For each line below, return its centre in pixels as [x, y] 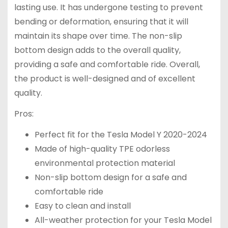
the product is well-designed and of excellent [105, 79]
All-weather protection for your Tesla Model [123, 220]
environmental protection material [105, 163]
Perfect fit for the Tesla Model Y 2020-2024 [121, 134]
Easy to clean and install [82, 206]
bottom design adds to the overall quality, [97, 50]
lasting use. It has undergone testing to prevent [108, 8]
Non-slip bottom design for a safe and [110, 177]
